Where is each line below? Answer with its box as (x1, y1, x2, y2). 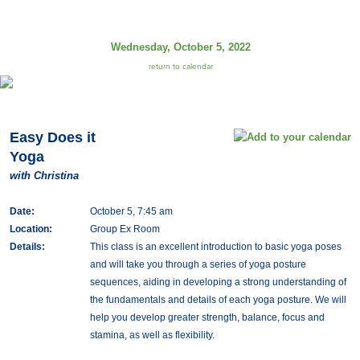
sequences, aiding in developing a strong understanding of (89, 276, 346, 288)
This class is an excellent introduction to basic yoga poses (89, 241, 342, 252)
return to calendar (148, 62, 213, 72)
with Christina (9, 170, 79, 182)
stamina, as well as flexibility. (89, 329, 215, 341)
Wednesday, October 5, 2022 (110, 41, 251, 53)
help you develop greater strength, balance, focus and (89, 312, 325, 323)
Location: (9, 223, 52, 235)
